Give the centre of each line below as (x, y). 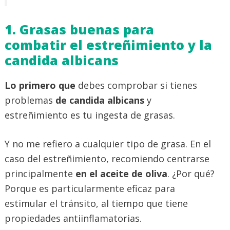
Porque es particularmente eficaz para (90, 189)
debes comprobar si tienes (136, 85)
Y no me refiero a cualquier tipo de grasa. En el (108, 144)
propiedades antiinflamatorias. (73, 218)
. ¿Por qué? (191, 174)
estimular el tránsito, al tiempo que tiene (96, 204)
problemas (30, 100)
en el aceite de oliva (120, 174)
